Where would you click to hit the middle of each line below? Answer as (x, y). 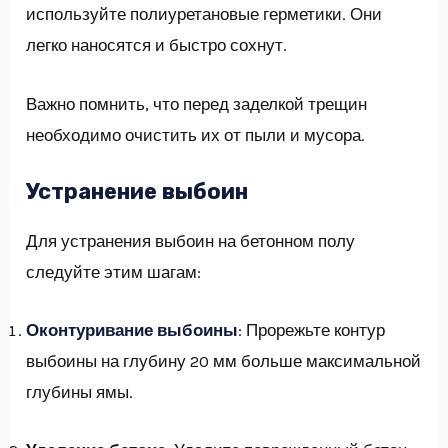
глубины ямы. (80, 391)
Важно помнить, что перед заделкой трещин (197, 103)
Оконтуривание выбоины (132, 329)
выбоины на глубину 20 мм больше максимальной (224, 360)
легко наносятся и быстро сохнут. (157, 45)
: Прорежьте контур (312, 329)
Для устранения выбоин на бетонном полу (191, 240)
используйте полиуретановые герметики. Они (204, 14)
